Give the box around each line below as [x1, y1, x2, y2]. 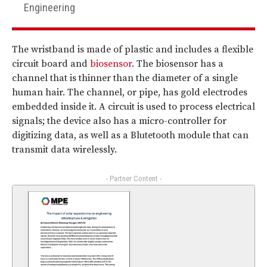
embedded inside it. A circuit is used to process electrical [12, 101, 255, 113]
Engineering [24, 1, 75, 14]
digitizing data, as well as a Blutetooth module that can [12, 129, 249, 142]
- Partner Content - [105, 174, 162, 184]
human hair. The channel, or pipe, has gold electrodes [12, 86, 247, 99]
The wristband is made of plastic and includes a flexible [12, 44, 253, 56]
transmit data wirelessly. [12, 144, 117, 156]
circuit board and [12, 58, 90, 70]
